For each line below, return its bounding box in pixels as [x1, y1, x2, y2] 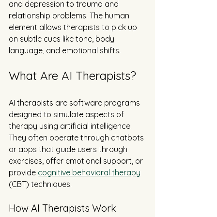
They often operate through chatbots [9, 133, 146, 143]
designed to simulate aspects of [9, 109, 126, 120]
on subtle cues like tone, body [9, 34, 116, 44]
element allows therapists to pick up [9, 22, 139, 32]
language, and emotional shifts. [9, 46, 121, 56]
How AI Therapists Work [9, 202, 116, 215]
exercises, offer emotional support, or [9, 156, 145, 166]
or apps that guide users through [9, 144, 129, 155]
